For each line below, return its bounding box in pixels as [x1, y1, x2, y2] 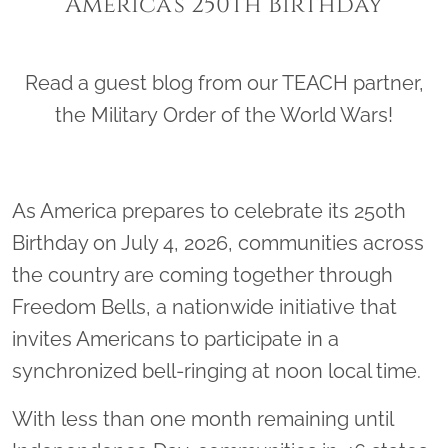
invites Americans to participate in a [12, 327, 339, 352]
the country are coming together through [12, 263, 393, 288]
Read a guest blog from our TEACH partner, [24, 71, 424, 96]
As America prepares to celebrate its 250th [12, 199, 406, 224]
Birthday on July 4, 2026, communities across [12, 231, 424, 256]
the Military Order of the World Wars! [55, 103, 393, 128]
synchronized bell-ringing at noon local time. [12, 359, 421, 384]
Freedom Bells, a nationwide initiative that [12, 295, 397, 320]
